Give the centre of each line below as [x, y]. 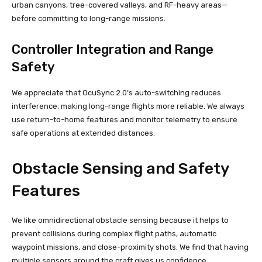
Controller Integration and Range [113, 50]
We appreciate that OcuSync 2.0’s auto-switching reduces [116, 93]
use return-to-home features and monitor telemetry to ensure [125, 120]
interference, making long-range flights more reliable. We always [128, 106]
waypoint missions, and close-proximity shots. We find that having [130, 247]
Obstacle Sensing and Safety [120, 169]
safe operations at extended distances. [83, 133]
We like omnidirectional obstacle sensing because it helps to [120, 220]
